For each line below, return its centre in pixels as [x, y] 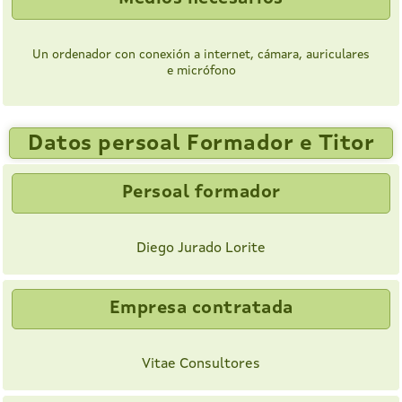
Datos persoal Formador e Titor [201, 145]
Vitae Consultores [201, 365]
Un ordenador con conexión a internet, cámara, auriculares [201, 55]
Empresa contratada [201, 309]
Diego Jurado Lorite [201, 249]
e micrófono [201, 71]
